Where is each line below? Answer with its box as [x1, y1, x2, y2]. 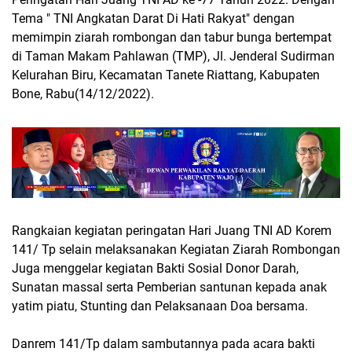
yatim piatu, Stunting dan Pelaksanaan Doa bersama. [12, 298, 308, 313]
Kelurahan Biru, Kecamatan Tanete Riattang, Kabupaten [12, 68, 320, 82]
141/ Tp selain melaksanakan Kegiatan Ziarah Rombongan [12, 241, 340, 257]
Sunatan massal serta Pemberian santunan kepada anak [12, 279, 327, 295]
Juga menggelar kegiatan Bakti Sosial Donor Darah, [12, 260, 299, 276]
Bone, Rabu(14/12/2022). [12, 86, 154, 101]
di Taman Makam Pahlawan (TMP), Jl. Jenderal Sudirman [12, 49, 335, 64]
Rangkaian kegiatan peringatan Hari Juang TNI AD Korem [12, 222, 332, 238]
